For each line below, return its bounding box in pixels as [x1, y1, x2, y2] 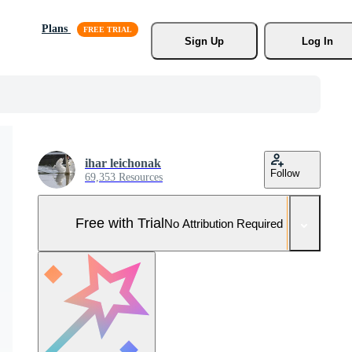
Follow [270, 167, 299, 179]
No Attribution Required [164, 216, 283, 230]
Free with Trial [75, 214, 164, 231]
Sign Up [184, 35, 224, 47]
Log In [301, 35, 333, 47]
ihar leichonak [85, 156, 161, 170]
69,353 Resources [85, 171, 163, 183]
